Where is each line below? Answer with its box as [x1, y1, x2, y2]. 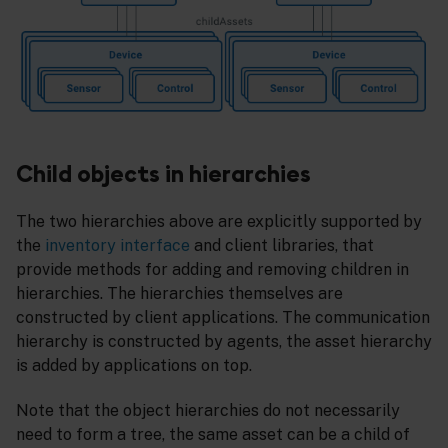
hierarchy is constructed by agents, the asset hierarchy [16, 332, 432, 352]
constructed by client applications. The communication [16, 308, 430, 328]
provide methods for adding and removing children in [16, 260, 409, 280]
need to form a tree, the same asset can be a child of [16, 424, 410, 444]
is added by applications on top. [16, 356, 252, 376]
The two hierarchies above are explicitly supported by [16, 212, 422, 232]
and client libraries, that [190, 236, 374, 256]
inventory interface [45, 236, 190, 256]
